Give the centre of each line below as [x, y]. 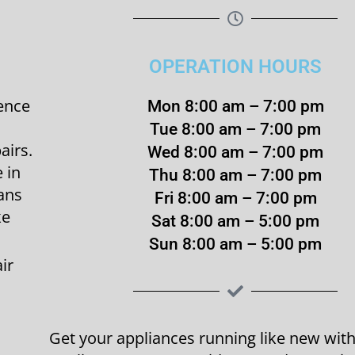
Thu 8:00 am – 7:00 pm [235, 175]
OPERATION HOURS [235, 66]
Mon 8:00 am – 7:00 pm [235, 106]
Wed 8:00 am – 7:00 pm [235, 152]
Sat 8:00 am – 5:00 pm [235, 221]
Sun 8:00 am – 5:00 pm [235, 244]
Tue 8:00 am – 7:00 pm [235, 129]
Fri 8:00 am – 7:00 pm [235, 198]
